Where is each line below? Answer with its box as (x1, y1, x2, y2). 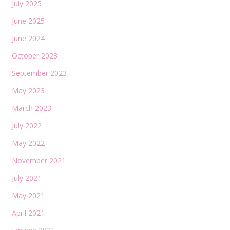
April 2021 (11, 207, 45, 218)
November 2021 (11, 155, 66, 165)
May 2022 (11, 138, 45, 148)
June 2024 (11, 33, 45, 43)
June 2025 (11, 15, 45, 26)
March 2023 (11, 103, 51, 113)
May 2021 (11, 190, 45, 200)
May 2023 (11, 85, 45, 95)
